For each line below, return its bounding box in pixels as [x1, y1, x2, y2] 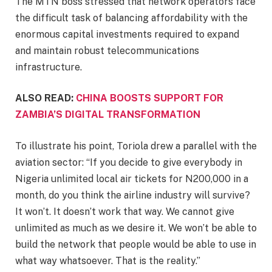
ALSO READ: [15, 92, 76, 104]
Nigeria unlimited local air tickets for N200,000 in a [15, 172, 248, 185]
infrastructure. [15, 61, 82, 73]
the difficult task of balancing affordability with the [15, 12, 248, 24]
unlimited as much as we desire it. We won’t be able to [15, 222, 257, 234]
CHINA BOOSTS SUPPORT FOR [76, 92, 223, 104]
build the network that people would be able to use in [15, 238, 256, 250]
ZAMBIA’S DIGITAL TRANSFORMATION [15, 109, 200, 121]
